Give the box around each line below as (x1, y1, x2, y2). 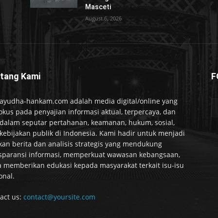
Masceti (85, 3, 111, 11)
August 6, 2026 (85, 15, 122, 22)
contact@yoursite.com (23, 192, 95, 201)
